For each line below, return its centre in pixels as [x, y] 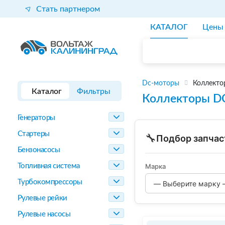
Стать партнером [68, 9]
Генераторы [36, 118]
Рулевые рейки [42, 198]
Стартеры [33, 134]
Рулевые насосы [44, 214]
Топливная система [48, 166]
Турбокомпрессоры [50, 182]
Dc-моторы [161, 83]
